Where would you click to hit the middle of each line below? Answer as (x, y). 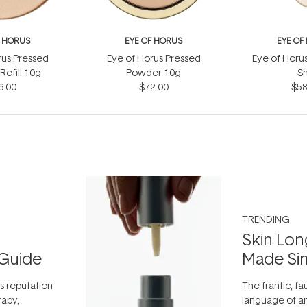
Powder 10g (153, 72)
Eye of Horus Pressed (153, 58)
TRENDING (266, 219)
